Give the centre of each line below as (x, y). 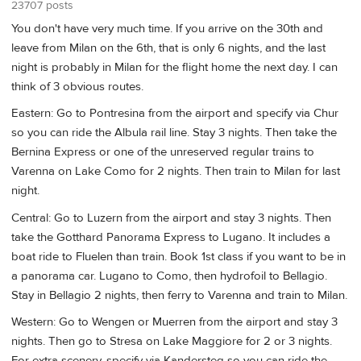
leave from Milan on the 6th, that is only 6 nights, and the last (168, 48)
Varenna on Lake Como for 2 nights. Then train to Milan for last (176, 172)
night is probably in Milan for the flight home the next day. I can (174, 67)
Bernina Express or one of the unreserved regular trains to (163, 152)
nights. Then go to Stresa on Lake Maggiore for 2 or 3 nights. (172, 342)
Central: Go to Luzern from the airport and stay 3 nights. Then (171, 218)
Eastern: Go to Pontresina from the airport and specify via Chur (175, 114)
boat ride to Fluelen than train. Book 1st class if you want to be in (178, 256)
